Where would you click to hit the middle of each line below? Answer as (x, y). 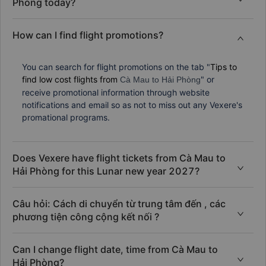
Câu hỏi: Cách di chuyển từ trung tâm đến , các (119, 203)
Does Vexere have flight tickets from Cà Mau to (119, 158)
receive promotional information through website (116, 92)
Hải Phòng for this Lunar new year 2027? (106, 171)
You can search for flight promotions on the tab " (116, 66)
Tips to (224, 66)
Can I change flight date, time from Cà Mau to (115, 249)
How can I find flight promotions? (88, 35)
